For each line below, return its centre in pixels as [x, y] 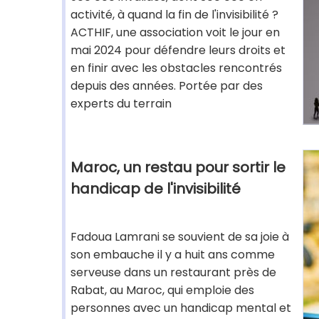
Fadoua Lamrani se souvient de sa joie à [180, 237]
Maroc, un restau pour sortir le [178, 167]
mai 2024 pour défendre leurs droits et [178, 50]
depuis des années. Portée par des [167, 86]
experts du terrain [121, 104]
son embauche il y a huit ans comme [173, 255]
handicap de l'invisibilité [156, 189]
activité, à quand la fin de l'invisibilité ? [174, 15]
